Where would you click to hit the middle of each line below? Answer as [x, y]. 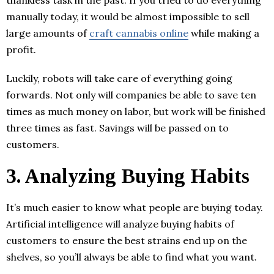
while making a [224, 33]
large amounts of [48, 33]
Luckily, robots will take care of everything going [119, 79]
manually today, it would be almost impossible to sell [128, 17]
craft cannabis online [139, 33]
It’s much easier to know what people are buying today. [135, 208]
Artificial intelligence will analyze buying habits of [120, 224]
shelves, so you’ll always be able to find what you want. [131, 257]
